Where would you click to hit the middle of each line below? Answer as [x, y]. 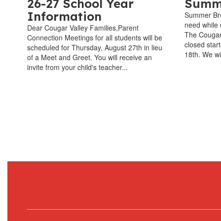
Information [64, 16]
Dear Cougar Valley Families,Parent [83, 27]
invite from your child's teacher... [77, 67]
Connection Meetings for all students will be [95, 37]
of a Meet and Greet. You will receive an [90, 57]
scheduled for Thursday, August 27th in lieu [95, 47]
